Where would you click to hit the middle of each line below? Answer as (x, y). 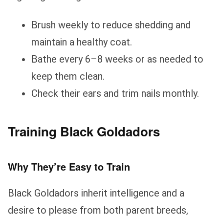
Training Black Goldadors (84, 131)
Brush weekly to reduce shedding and (111, 25)
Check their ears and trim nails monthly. (115, 93)
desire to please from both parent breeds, (98, 210)
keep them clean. (68, 76)
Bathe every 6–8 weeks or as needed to (117, 59)
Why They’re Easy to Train (69, 167)
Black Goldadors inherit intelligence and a (96, 193)
